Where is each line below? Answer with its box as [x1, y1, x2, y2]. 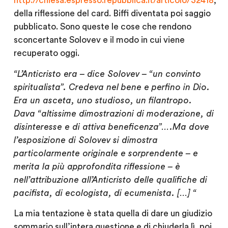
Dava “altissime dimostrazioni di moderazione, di [13, 109, 214, 118]
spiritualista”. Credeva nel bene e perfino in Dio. [13, 82, 210, 92]
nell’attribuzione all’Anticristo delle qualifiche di [13, 175, 207, 184]
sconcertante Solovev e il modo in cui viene [13, 36, 185, 45]
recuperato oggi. [13, 49, 79, 58]
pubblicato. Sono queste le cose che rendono [13, 22, 191, 32]
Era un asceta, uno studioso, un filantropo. [13, 96, 192, 105]
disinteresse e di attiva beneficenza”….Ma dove [13, 122, 209, 131]
